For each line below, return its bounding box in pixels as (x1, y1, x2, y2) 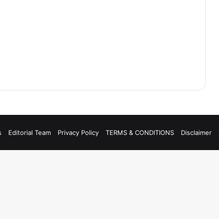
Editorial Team (8, 129, 51, 136)
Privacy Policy (58, 129, 99, 136)
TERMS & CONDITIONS (106, 129, 174, 136)
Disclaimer (181, 129, 212, 136)
